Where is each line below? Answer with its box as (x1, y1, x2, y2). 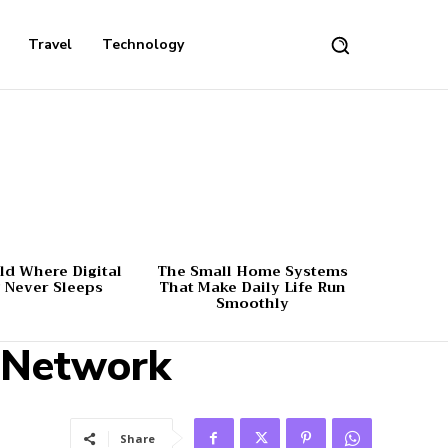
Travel (28, 35, 73, 55)
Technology (102, 35, 185, 55)
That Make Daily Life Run (159, 274, 347, 299)
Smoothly (216, 290, 290, 315)
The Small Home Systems (157, 258, 349, 283)
